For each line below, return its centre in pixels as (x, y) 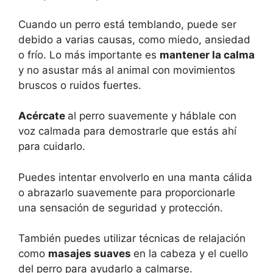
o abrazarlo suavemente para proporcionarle (127, 192)
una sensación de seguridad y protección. (121, 207)
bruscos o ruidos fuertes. (80, 85)
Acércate (43, 116)
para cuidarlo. (52, 147)
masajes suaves (91, 254)
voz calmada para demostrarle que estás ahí (127, 131)
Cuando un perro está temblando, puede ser (127, 24)
